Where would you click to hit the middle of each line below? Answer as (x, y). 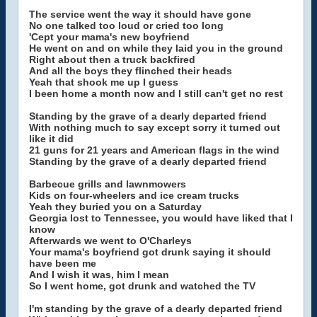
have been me (63, 263)
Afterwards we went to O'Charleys (110, 241)
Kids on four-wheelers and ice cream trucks (134, 195)
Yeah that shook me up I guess (104, 82)
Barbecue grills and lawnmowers (108, 184)
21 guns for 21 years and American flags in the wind (154, 150)
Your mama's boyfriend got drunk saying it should (150, 252)
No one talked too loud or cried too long (126, 25)
